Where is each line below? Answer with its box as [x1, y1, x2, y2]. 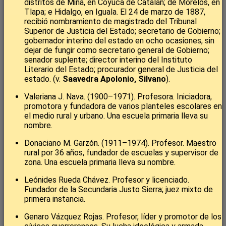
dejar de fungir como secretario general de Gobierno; [24, 45, 209, 55]
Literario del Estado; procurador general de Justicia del [24, 65, 218, 75]
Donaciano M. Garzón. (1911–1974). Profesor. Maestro [24, 138, 216, 148]
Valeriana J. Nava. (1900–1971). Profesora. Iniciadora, [24, 92, 212, 102]
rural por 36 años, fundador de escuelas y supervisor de [24, 148, 218, 158]
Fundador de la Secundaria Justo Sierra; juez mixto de [24, 185, 213, 195]
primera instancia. [24, 194, 85, 204]
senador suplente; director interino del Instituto [24, 55, 192, 65]
